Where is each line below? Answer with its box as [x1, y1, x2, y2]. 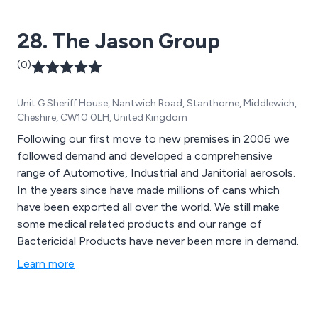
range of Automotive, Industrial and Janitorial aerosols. [17, 165, 295, 180]
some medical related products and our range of [17, 216, 262, 231]
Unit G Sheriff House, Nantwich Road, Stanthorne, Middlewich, [17, 97, 297, 109]
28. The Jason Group [17, 27, 220, 54]
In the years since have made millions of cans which [17, 182, 280, 197]
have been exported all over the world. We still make [17, 199, 280, 214]
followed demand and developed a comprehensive [17, 148, 273, 163]
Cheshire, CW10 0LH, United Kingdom [17, 111, 187, 124]
